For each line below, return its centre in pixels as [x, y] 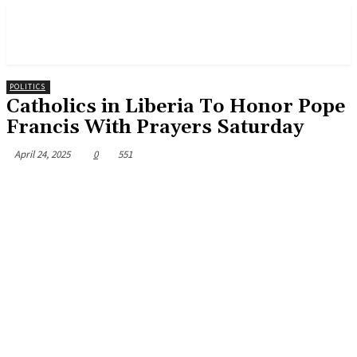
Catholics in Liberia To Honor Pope [176, 107]
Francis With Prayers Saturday [155, 127]
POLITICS [27, 86]
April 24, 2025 [42, 154]
